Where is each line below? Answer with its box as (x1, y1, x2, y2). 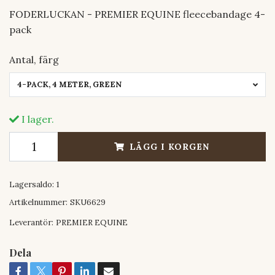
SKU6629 (70, 196, 106, 207)
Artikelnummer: (9, 196, 68, 207)
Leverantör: (9, 217, 53, 228)
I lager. (19, 112, 54, 125)
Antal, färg (9, 53, 59, 66)
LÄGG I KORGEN (130, 141, 209, 152)
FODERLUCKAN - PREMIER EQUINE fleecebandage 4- (9, 8, 265, 21)
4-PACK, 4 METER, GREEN (17, 79, 122, 90)
